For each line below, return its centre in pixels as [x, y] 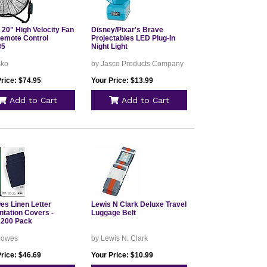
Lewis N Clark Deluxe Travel [139, 204]
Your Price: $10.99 [122, 255]
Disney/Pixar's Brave [127, 30]
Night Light [109, 46]
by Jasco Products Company [137, 64]
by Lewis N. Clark [119, 238]
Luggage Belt [113, 213]
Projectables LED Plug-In [133, 38]
